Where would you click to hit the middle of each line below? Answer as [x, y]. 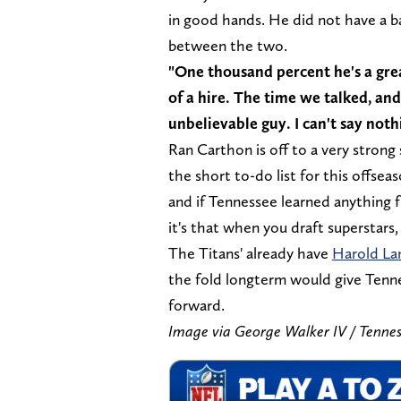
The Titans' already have [250, 252]
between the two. [228, 45]
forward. [196, 304]
